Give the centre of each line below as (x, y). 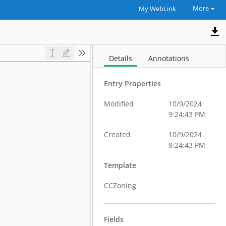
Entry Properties (133, 83)
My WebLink (157, 9)
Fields (114, 219)
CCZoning (120, 185)
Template (120, 165)
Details (121, 58)
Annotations (169, 58)
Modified (119, 104)
